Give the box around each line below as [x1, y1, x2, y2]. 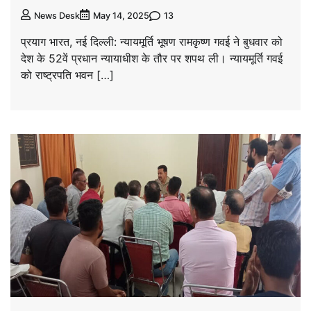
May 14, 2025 [93, 10, 149, 22]
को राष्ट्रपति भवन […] [21, 68, 114, 83]
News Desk [34, 10, 80, 22]
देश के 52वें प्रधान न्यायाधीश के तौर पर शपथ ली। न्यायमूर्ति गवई [21, 51, 283, 66]
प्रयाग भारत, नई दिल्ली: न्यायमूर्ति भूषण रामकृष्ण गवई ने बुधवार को [21, 35, 283, 49]
